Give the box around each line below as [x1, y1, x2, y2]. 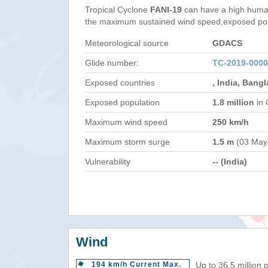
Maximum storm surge [85, 137, 170, 147]
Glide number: [85, 58, 139, 68]
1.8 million [212, 98, 254, 107]
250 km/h [212, 117, 249, 127]
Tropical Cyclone [85, 5, 150, 14]
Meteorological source [85, 38, 169, 48]
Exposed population [85, 98, 160, 107]
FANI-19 [150, 5, 182, 14]
